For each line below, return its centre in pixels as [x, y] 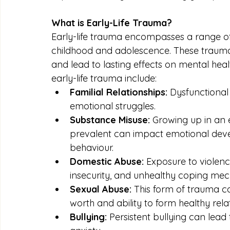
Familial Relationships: [119, 92]
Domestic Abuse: [107, 161]
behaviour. [92, 147]
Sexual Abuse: [101, 189]
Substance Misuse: [110, 120]
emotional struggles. [113, 106]
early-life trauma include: [104, 78]
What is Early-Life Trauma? [112, 23]
